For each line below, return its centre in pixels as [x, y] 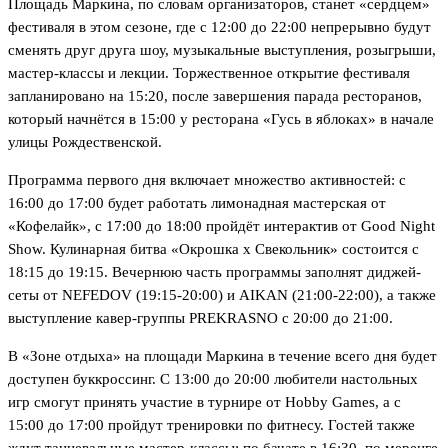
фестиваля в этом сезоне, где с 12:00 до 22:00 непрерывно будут [219, 26]
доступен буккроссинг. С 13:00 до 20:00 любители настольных [213, 378]
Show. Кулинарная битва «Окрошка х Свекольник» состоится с [213, 248]
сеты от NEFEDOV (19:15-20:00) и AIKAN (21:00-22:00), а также [222, 294]
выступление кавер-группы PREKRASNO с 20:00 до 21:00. [200, 317]
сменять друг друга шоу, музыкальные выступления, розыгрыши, [222, 49]
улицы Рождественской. [85, 141]
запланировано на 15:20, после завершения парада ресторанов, [215, 95]
